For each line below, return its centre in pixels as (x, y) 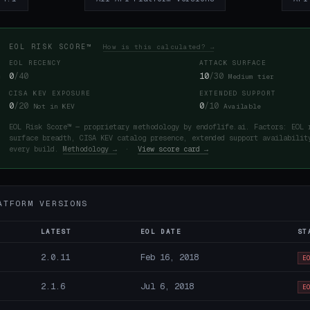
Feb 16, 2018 (169, 257)
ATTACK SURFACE (233, 63)
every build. (36, 149)
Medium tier (251, 76)
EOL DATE (161, 232)
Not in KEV (54, 107)
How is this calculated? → (158, 47)
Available (242, 107)
